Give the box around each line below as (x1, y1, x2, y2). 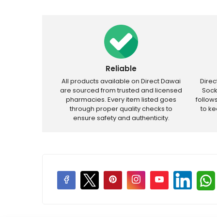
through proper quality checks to (70, 104, 173, 113)
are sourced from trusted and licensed (60, 86, 183, 95)
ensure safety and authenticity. (73, 113, 170, 123)
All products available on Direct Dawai (62, 77, 181, 86)
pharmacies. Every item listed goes (66, 95, 177, 104)
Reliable (106, 63, 137, 74)
